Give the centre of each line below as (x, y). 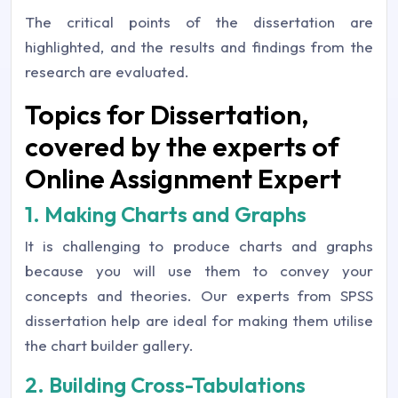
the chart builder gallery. (109, 345)
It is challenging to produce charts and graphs (199, 246)
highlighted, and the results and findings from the (199, 47)
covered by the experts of (182, 147)
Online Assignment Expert (183, 179)
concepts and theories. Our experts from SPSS (199, 295)
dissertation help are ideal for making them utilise (199, 320)
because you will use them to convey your (199, 271)
